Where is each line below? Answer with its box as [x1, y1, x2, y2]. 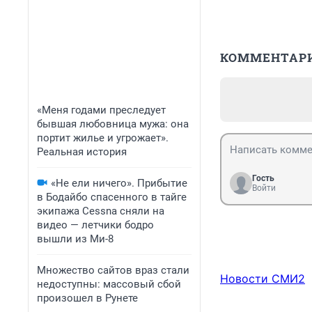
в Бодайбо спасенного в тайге [37, 191, 187, 203]
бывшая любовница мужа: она [37, 118, 189, 130]
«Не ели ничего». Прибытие [51, 177, 187, 189]
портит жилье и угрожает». [37, 132, 169, 144]
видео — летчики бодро [37, 219, 154, 231]
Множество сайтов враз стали [37, 264, 189, 276]
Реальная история [37, 146, 127, 158]
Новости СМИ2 [220, 272, 305, 286]
